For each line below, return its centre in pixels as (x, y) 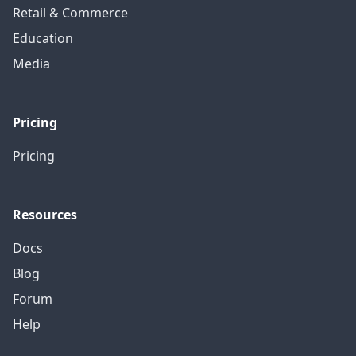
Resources (45, 214)
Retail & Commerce (70, 12)
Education (43, 38)
